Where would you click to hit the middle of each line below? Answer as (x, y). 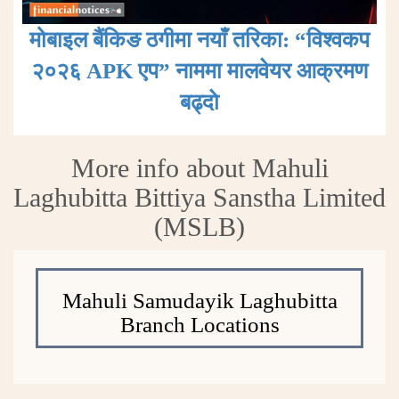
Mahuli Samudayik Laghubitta (199, 300)
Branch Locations (199, 324)
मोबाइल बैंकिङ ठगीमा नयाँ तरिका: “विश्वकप (199, 39)
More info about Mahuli (199, 167)
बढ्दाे (199, 102)
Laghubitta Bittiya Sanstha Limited (199, 197)
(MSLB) (199, 226)
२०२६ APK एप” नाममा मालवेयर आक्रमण (199, 70)
